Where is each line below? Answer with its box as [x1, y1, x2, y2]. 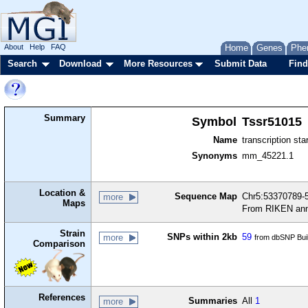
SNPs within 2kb [166, 232, 237, 243]
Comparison [33, 239, 86, 250]
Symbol [192, 114, 237, 129]
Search [8, 58, 37, 69]
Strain [60, 228, 86, 239]
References [38, 292, 86, 303]
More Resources [124, 58, 192, 69]
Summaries [188, 296, 237, 307]
